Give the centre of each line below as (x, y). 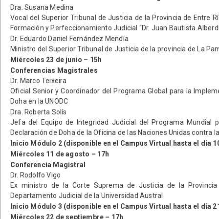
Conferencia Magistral (48, 165)
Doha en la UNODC (39, 101)
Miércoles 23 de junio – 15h (56, 60)
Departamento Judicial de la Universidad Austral (87, 196)
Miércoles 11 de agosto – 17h (60, 154)
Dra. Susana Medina (42, 7)
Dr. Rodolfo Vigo (36, 175)
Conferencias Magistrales (54, 70)
